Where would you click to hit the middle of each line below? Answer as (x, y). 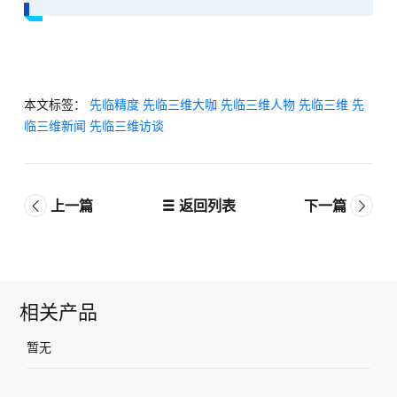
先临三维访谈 (126, 126)
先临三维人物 (257, 105)
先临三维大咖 (179, 105)
